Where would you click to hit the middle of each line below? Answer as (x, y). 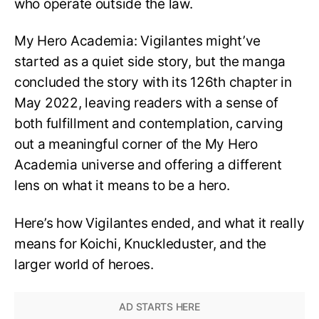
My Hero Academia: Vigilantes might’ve (138, 41)
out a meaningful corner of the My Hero (136, 145)
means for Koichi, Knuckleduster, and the (141, 244)
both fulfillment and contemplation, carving (149, 124)
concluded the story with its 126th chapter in (153, 83)
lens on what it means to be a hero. (122, 186)
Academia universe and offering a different (148, 165)
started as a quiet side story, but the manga (150, 62)
